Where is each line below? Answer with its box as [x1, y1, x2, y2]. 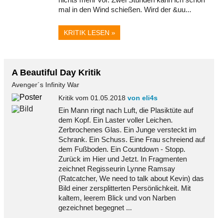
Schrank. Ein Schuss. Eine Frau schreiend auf [58, 135, 205, 144]
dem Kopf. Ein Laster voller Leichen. [58, 115, 173, 124]
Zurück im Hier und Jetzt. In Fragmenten [58, 154, 187, 163]
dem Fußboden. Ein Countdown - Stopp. [58, 145, 185, 153]
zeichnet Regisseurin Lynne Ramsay [58, 164, 175, 173]
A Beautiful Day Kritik [12, 68, 101, 78]
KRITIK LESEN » [63, 29, 115, 37]
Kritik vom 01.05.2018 [58, 94, 127, 102]
